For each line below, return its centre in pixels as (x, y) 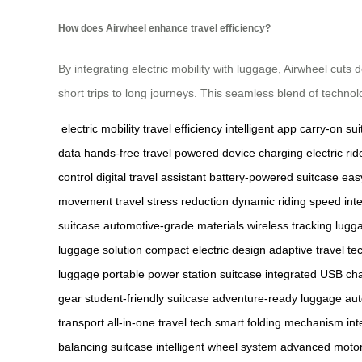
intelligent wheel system (217, 346)
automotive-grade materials (174, 225)
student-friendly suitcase (147, 298)
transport (81, 322)
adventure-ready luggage (277, 298)
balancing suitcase (105, 346)
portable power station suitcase (182, 274)
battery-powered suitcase (274, 177)
